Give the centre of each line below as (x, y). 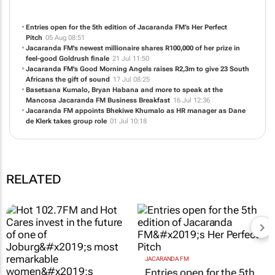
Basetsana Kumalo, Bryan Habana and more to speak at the (124, 90)
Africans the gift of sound (68, 79)
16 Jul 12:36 (191, 100)
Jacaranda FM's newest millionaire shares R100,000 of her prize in (133, 48)
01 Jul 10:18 (128, 121)
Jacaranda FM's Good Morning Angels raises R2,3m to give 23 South (137, 69)
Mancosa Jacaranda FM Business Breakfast (98, 100)
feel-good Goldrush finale (67, 58)
